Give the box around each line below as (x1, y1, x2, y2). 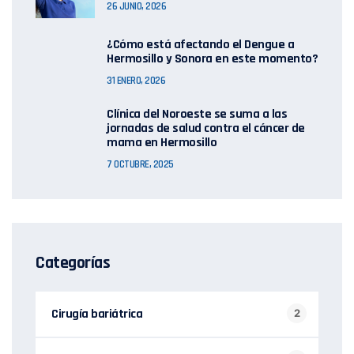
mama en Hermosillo (107, 134, 217, 151)
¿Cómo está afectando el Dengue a (107, 36, 294, 53)
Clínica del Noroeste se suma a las (107, 105, 287, 122)
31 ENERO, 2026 (107, 73, 165, 87)
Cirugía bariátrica (51, 305, 142, 322)
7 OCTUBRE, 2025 (107, 157, 174, 171)
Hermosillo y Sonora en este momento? (107, 50, 318, 67)
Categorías (36, 251, 110, 274)
